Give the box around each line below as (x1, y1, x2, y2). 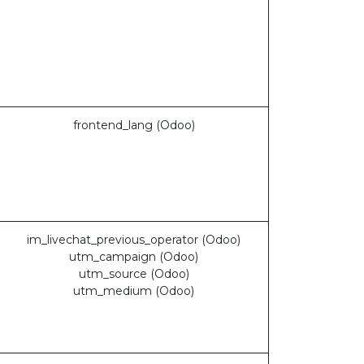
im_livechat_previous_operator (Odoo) (27, 232, 240, 247)
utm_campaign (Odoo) (69, 249, 198, 264)
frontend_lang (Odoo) (72, 118, 195, 132)
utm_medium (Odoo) (73, 284, 194, 298)
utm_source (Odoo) (78, 266, 189, 281)
